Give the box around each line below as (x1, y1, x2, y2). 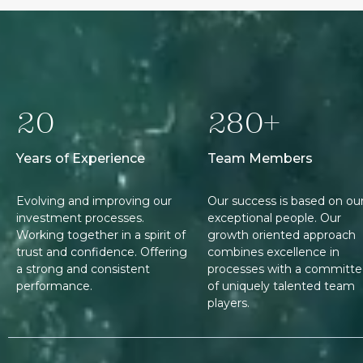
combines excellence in (207, 244, 340, 259)
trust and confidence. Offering (16, 244, 187, 259)
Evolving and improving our (16, 193, 172, 208)
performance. (16, 278, 92, 293)
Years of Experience (16, 151, 145, 167)
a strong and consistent (16, 261, 150, 276)
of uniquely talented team (207, 278, 355, 293)
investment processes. (16, 210, 144, 225)
